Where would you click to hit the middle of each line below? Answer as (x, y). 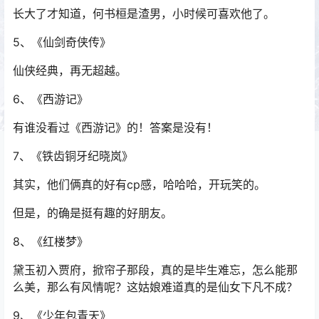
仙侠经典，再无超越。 (70, 71)
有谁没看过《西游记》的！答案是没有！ (115, 128)
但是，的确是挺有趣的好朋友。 (93, 213)
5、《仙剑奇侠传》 (62, 42)
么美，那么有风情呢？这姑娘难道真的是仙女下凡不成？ (155, 287)
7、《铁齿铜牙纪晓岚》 (73, 156)
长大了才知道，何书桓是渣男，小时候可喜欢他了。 (144, 14)
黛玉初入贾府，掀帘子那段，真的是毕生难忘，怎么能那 (155, 270)
